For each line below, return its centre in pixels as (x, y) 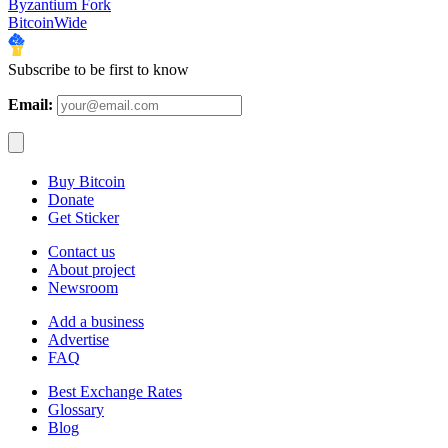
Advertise (78, 340)
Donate (71, 200)
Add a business (96, 322)
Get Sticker (83, 218)
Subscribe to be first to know (98, 70)
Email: (30, 105)
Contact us (81, 252)
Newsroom (83, 288)
